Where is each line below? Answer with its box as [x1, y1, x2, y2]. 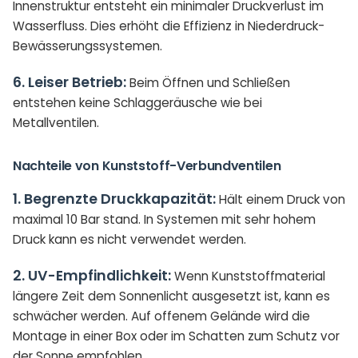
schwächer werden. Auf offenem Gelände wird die [13, 308, 310, 324]
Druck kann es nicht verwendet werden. [13, 231, 246, 248]
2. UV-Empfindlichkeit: [13, 266, 171, 285]
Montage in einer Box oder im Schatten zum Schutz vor [13, 328, 340, 344]
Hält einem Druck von [216, 191, 345, 208]
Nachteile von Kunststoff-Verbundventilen [13, 157, 281, 175]
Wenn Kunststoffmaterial [171, 268, 325, 284]
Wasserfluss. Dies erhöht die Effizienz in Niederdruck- [13, 18, 324, 34]
